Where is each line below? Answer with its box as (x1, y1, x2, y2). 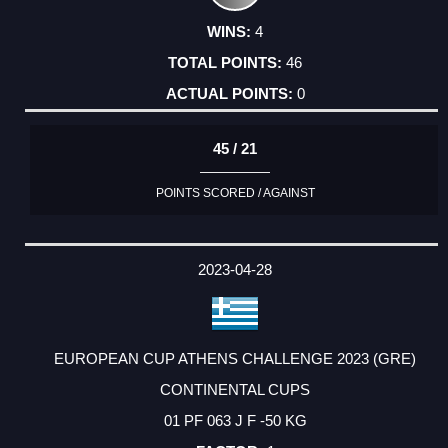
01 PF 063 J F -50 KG (163, 411, 307, 429)
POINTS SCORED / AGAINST (155, 186, 315, 201)
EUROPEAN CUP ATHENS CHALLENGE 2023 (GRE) (54, 349, 416, 367)
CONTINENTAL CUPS (160, 380, 310, 398)
